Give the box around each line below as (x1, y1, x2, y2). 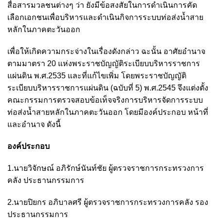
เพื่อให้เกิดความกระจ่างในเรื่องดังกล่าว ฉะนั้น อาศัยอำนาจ (7, 47, 205, 55)
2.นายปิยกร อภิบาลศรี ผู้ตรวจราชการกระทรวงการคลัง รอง (7, 198, 208, 206)
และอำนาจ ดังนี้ (7, 120, 61, 128)
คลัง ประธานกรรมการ (7, 176, 84, 184)
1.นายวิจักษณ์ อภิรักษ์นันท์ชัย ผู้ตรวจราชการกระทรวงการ (7, 163, 204, 172)
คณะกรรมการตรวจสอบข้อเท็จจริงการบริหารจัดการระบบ (7, 95, 203, 104)
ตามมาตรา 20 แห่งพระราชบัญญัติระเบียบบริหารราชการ (7, 59, 200, 68)
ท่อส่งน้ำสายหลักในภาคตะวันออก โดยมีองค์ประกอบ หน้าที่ (7, 108, 208, 116)
